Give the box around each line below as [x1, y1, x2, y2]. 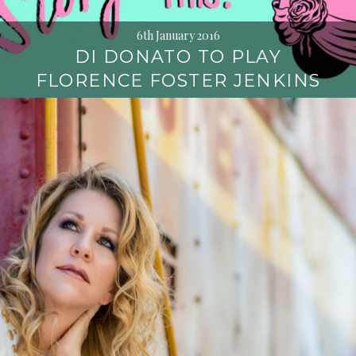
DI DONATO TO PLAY [74, 46, 282, 68]
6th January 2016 [136, 28, 220, 43]
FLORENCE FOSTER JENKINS [35, 70, 321, 91]
